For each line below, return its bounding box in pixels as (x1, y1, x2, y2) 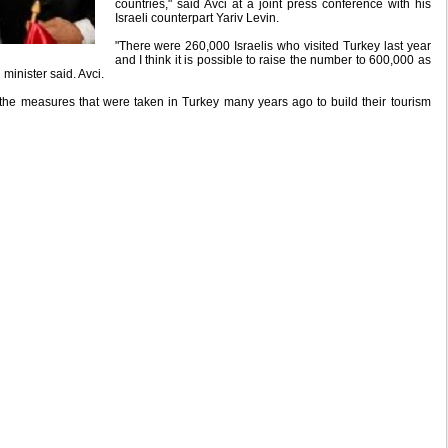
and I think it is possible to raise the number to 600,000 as (114, 53, 431, 67)
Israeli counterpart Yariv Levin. (114, 11, 279, 25)
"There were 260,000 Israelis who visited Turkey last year (114, 39, 431, 53)
